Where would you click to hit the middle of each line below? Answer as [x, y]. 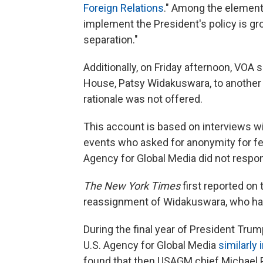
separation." [111, 40]
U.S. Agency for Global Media [151, 245]
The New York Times [132, 186]
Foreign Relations [124, 8]
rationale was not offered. [143, 99]
